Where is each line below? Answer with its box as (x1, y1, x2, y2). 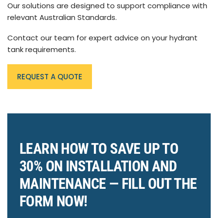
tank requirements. (7, 44, 76, 55)
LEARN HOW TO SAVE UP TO (19, 140, 179, 158)
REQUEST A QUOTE (17, 72, 82, 82)
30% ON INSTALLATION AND (19, 158, 177, 175)
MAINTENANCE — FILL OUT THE (19, 175, 197, 193)
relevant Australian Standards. (7, 12, 117, 23)
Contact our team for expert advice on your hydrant (7, 33, 198, 43)
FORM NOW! (19, 193, 88, 210)
